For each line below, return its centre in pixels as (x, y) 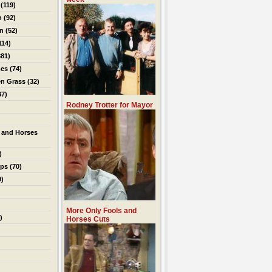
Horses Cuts (88, 219)
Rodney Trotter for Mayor (110, 105)
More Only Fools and (102, 211)
